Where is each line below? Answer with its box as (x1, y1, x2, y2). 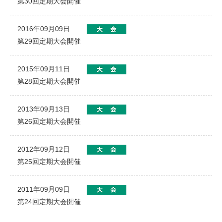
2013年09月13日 (17, 105, 70, 113)
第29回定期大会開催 (17, 37, 81, 45)
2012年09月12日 (17, 145, 70, 153)
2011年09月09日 (17, 185, 70, 193)
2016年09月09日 (17, 24, 70, 33)
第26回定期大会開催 (17, 117, 81, 125)
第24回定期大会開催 (17, 197, 81, 206)
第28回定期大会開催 (17, 77, 81, 85)
